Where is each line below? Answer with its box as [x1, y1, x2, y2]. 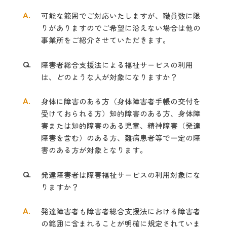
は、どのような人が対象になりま [41, 71, 155, 83]
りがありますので [41, 22, 102, 33]
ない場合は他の [147, 22, 201, 33]
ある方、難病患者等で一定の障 [94, 132, 201, 143]
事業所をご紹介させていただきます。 [41, 34, 170, 46]
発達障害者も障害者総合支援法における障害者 [41, 206, 201, 217]
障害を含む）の [41, 132, 94, 143]
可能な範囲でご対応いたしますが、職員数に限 [41, 10, 201, 21]
